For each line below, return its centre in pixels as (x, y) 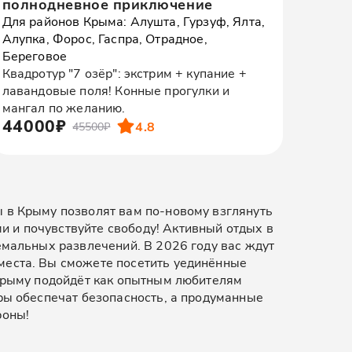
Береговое (35, 55)
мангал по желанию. (64, 107)
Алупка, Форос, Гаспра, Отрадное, (104, 38)
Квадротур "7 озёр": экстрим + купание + (124, 73)
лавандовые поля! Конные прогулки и (116, 90)
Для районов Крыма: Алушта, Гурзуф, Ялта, (134, 21)
